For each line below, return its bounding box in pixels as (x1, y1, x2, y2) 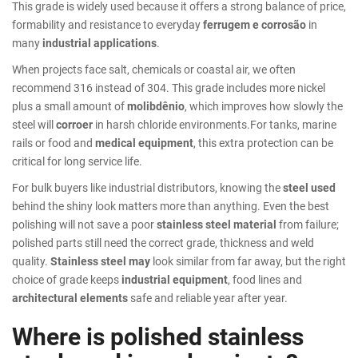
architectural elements (12, 289, 128, 305)
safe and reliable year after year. (128, 289, 288, 305)
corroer (56, 116, 93, 132)
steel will (12, 116, 56, 132)
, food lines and (228, 271, 302, 287)
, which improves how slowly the (185, 97, 343, 113)
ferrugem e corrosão (203, 16, 306, 32)
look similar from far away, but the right (150, 253, 346, 268)
